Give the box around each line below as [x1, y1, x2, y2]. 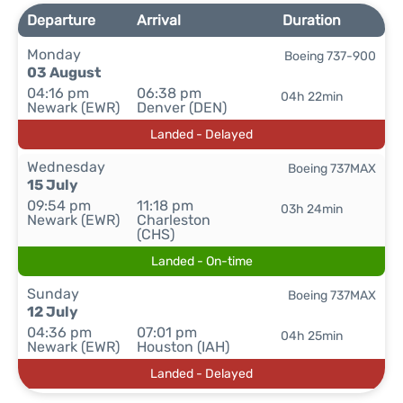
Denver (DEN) [137, 99, 228, 116]
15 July [27, 176, 78, 193]
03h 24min [280, 201, 343, 217]
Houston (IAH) [137, 338, 230, 355]
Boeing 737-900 [284, 49, 376, 64]
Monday [27, 46, 81, 63]
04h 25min [280, 328, 343, 344]
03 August [27, 64, 101, 81]
